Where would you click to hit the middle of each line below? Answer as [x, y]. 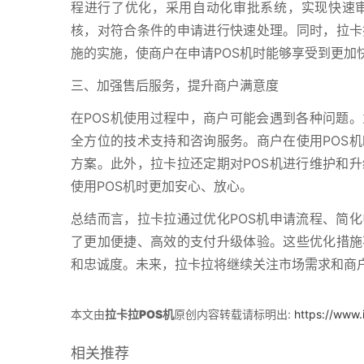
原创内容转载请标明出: [234, 314]
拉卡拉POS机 [139, 314]
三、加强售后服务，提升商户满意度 [175, 85]
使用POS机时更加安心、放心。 [162, 186]
